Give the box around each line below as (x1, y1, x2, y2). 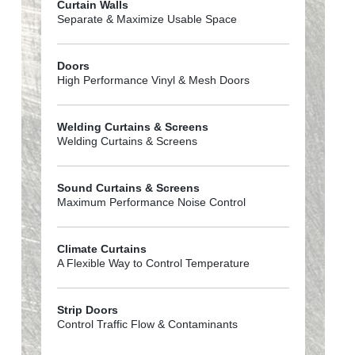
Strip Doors (57, 303, 119, 317)
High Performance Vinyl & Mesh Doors (57, 74, 250, 87)
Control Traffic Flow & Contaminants (57, 318, 239, 331)
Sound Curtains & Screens (57, 181, 200, 195)
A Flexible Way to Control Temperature (57, 257, 250, 270)
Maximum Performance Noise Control (57, 196, 246, 209)
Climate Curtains (57, 242, 147, 256)
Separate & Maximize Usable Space (57, 13, 238, 26)
